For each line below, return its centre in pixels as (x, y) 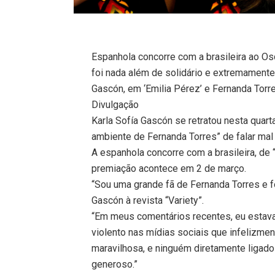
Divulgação (115, 104)
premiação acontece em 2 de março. (169, 168)
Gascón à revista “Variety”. (148, 200)
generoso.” (115, 264)
